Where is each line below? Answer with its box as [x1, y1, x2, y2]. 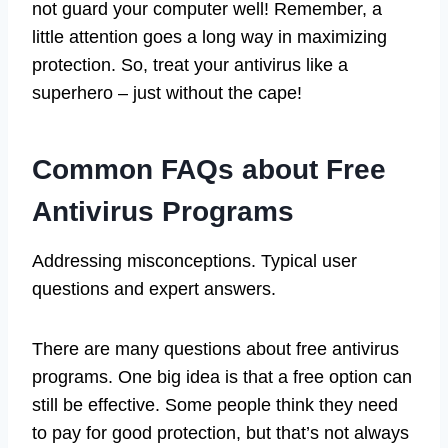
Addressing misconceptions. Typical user [32, 250, 357, 271]
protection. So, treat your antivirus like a [32, 54, 348, 75]
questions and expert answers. [32, 278, 276, 299]
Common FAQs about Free [32, 153, 386, 185]
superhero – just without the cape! [32, 82, 302, 103]
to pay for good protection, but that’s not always [32, 422, 409, 443]
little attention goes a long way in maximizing [32, 26, 387, 47]
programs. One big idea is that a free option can [32, 366, 412, 387]
